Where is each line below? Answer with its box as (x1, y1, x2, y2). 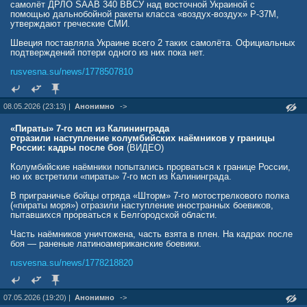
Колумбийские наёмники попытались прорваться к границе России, (10, 162, 291, 172)
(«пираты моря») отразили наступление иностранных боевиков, (10, 200, 273, 210)
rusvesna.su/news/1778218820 (10, 258, 133, 268)
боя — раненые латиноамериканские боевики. (10, 238, 201, 249)
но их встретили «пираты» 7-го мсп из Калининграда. (10, 171, 232, 182)
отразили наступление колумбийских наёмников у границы (10, 133, 275, 143)
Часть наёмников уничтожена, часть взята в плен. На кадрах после (10, 229, 293, 239)
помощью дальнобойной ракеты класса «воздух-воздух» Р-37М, (10, 9, 279, 19)
